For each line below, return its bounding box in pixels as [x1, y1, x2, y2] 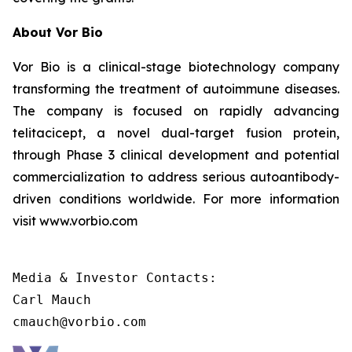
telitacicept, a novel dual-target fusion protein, [13, 125, 339, 141]
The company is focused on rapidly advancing [13, 103, 339, 119]
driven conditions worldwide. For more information [13, 191, 339, 207]
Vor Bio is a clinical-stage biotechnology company [13, 59, 339, 75]
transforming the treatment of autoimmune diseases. [13, 81, 339, 97]
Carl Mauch [13, 292, 91, 307]
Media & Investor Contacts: [13, 270, 217, 285]
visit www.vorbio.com [13, 213, 137, 229]
